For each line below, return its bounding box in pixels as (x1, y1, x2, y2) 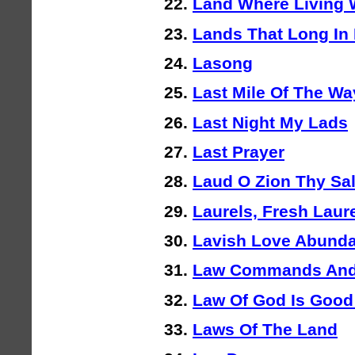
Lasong (193, 53, 253, 72)
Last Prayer (193, 142, 284, 161)
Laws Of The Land (193, 319, 338, 338)
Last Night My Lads (193, 113, 348, 132)
